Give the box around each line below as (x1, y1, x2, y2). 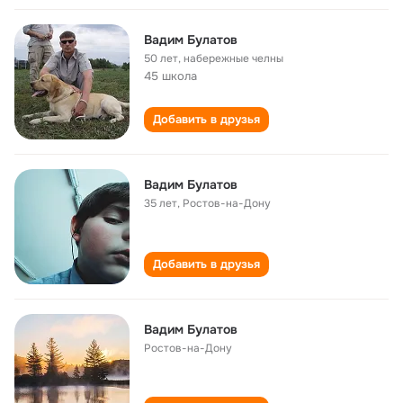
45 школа (144, 68, 197, 84)
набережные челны (184, 51, 283, 66)
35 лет (144, 196, 177, 210)
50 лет (144, 51, 178, 66)
